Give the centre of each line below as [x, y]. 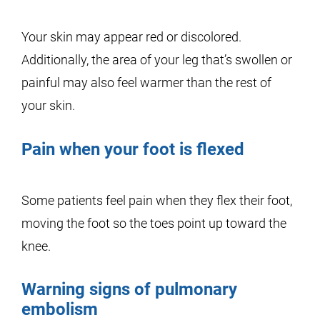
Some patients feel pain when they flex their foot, [157, 200]
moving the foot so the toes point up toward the [154, 223]
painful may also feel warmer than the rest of [146, 82]
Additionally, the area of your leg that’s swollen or [157, 60]
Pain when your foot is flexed [133, 149]
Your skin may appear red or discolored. [131, 37]
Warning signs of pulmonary [129, 289]
